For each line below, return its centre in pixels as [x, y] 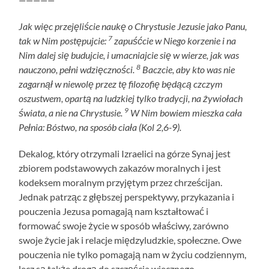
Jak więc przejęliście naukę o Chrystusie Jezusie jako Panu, [133, 26]
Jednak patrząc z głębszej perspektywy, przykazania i [127, 196]
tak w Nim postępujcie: [64, 40]
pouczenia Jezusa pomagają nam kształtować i [114, 211]
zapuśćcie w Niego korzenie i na [174, 40]
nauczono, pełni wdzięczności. [78, 69]
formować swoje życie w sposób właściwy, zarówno [124, 225]
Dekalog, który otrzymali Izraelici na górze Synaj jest [125, 153]
